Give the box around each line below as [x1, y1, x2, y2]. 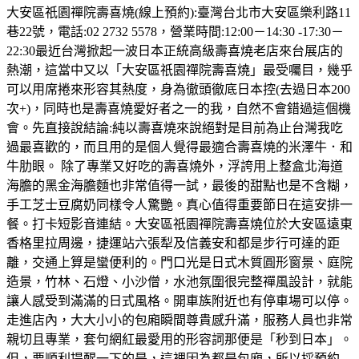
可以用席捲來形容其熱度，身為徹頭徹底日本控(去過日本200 [6, 82, 350, 96]
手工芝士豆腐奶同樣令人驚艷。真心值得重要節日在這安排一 [6, 197, 353, 212]
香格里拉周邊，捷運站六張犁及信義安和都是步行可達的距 [6, 236, 340, 250]
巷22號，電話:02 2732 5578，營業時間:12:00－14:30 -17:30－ [6, 24, 344, 38]
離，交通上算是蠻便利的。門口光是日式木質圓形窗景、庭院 [6, 255, 353, 269]
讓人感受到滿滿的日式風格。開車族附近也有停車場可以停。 [6, 293, 353, 308]
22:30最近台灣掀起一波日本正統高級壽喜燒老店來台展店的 [6, 43, 343, 58]
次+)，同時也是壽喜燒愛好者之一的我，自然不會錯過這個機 [6, 101, 351, 115]
